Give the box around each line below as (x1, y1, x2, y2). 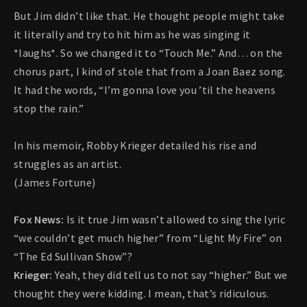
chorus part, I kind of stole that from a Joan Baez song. (14, 64, 286, 79)
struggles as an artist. (14, 157, 122, 171)
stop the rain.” (14, 101, 84, 116)
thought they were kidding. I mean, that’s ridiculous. (14, 286, 269, 301)
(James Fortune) (14, 175, 96, 190)
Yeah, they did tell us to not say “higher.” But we (52, 268, 288, 282)
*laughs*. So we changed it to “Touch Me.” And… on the (14, 46, 283, 60)
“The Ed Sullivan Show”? (14, 249, 133, 264)
